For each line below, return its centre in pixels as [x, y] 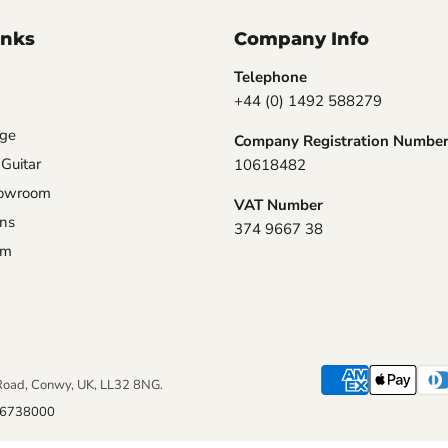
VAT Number [278, 204]
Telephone [270, 76]
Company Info [301, 38]
